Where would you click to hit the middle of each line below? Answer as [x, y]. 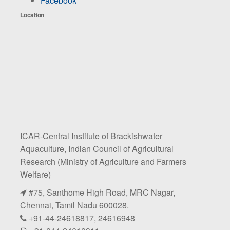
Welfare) [35, 174]
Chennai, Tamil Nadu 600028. [74, 205]
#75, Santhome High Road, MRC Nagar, [101, 192]
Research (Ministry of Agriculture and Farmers [103, 161]
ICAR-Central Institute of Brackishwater [91, 136]
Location [32, 15]
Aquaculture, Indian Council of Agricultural [97, 149]
